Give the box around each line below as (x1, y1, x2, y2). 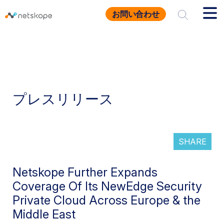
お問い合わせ (111, 9, 159, 19)
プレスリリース (12, 90, 113, 107)
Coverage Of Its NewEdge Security (12, 179, 202, 193)
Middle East (12, 207, 75, 221)
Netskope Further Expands (12, 165, 157, 179)
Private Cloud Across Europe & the (12, 193, 200, 207)
